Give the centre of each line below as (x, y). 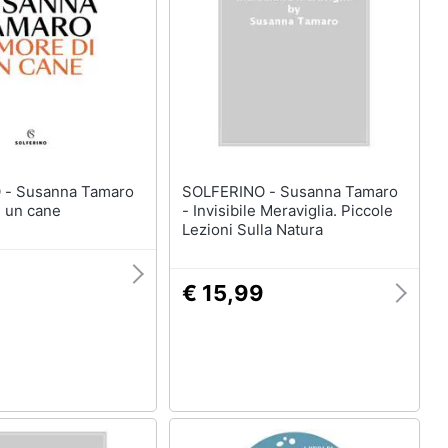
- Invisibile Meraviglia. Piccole (287, 210)
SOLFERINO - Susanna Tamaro (230, 191)
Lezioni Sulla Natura (252, 229)
